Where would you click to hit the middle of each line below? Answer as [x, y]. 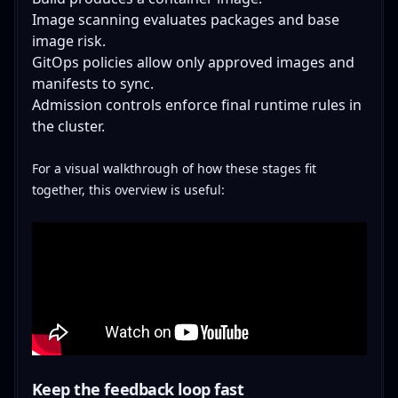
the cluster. [68, 126]
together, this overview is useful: [128, 189]
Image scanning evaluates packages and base [185, 19]
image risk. [68, 40]
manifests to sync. [92, 83]
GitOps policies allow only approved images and [193, 62]
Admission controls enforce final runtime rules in [196, 104]
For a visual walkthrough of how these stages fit [174, 168]
